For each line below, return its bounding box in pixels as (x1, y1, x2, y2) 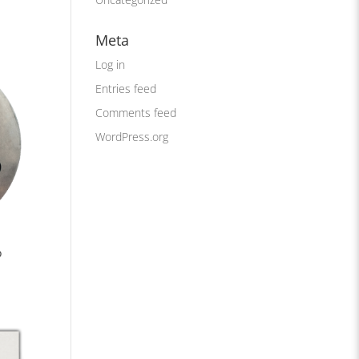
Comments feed (95, 105, 177, 120)
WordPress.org (95, 129, 169, 144)
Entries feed (95, 81, 157, 96)
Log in (95, 57, 126, 72)
